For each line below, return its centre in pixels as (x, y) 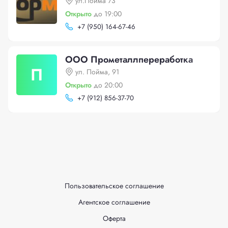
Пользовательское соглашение (114, 186)
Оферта (114, 218)
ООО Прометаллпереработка (129, 60)
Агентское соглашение (114, 202)
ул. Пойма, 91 (97, 72)
